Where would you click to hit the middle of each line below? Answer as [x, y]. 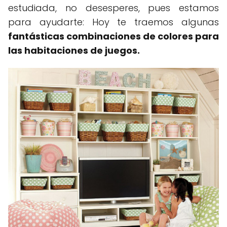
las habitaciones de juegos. [74, 50]
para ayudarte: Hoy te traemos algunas [113, 22]
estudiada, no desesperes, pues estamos [113, 8]
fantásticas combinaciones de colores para [113, 36]
